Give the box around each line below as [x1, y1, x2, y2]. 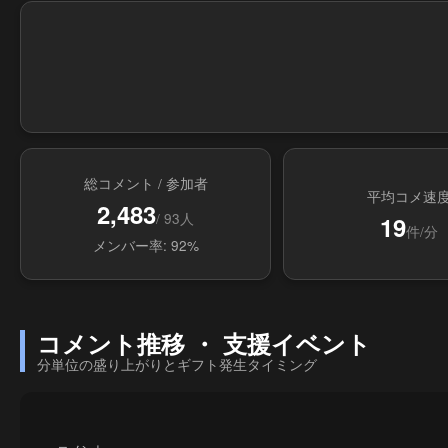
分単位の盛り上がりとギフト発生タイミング [37, 354, 317, 374]
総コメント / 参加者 [83, 172, 208, 193]
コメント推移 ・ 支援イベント [37, 326, 371, 360]
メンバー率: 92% [92, 234, 199, 255]
